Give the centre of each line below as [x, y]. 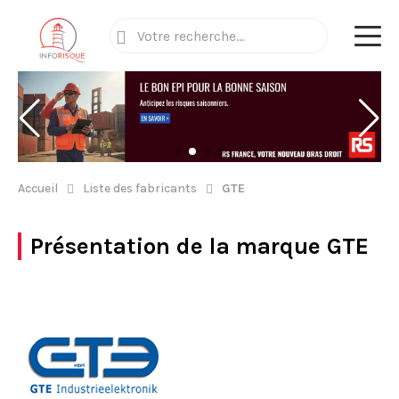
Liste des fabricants [140, 188]
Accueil [38, 188]
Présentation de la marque [179, 246]
